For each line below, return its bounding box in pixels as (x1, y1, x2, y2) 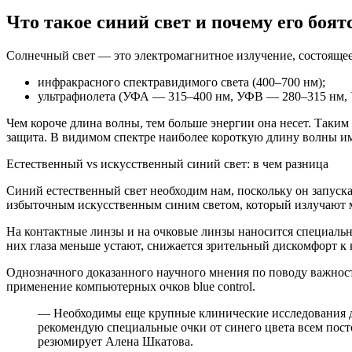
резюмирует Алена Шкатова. (38, 334, 193, 348)
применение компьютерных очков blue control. (6, 279, 255, 293)
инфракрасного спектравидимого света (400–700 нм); (38, 75, 325, 89)
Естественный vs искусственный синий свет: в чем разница (6, 156, 328, 170)
